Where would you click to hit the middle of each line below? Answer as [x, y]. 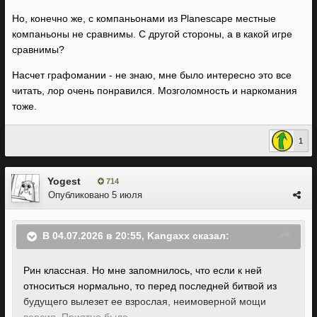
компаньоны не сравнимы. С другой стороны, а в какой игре [152, 34]
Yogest [64, 181]
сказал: [209, 236]
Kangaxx [168, 236]
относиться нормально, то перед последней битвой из [150, 286]
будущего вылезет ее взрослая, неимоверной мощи [145, 301]
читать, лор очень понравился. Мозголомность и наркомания [155, 91]
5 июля [127, 195]
